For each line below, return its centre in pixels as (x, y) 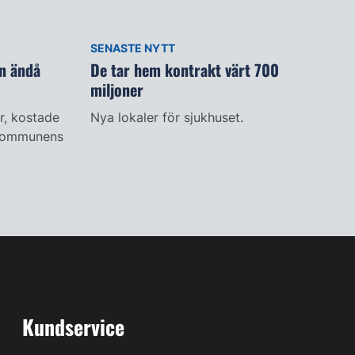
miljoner (116, 90)
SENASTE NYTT (132, 48)
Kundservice (73, 326)
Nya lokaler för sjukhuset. (166, 117)
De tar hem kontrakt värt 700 (184, 70)
